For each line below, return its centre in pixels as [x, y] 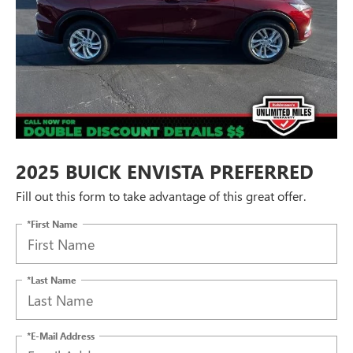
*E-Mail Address [61, 335]
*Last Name [52, 279]
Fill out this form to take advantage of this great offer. [161, 196]
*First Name [52, 223]
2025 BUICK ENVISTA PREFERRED [165, 171]
